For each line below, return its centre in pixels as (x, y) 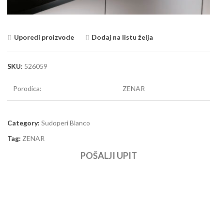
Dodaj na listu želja (123, 37)
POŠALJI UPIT (108, 155)
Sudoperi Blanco (66, 123)
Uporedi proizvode (44, 37)
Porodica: (27, 88)
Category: (23, 123)
